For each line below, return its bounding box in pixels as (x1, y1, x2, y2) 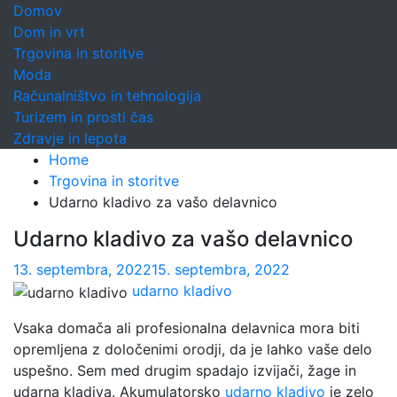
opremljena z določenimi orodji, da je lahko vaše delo (13, 339, 372, 358)
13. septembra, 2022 (13, 261, 152, 278)
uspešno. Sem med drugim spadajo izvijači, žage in (13, 361, 356, 379)
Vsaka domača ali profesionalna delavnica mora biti (13, 318, 360, 337)
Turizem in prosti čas (13, 108, 153, 126)
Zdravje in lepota (13, 129, 127, 147)
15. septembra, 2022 (152, 261, 290, 278)
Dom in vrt (13, 23, 85, 41)
